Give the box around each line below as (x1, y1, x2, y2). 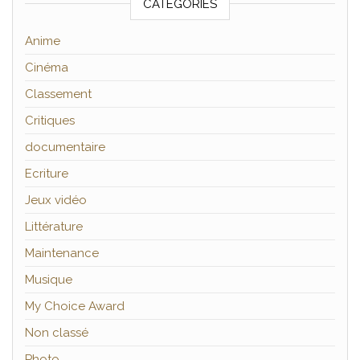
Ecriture (25, 166, 68, 181)
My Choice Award (25, 299, 125, 313)
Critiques (25, 113, 75, 128)
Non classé (25, 325, 88, 340)
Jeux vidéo (25, 193, 87, 207)
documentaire (25, 140, 105, 154)
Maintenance (25, 246, 99, 260)
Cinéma (25, 60, 68, 75)
